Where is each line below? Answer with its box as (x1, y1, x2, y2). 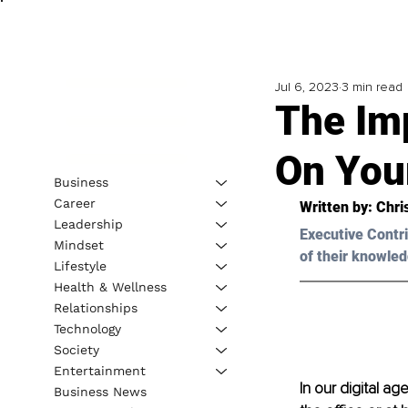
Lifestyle (53, 258, 107, 273)
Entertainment (53, 362, 146, 378)
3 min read (341, 79, 403, 96)
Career (53, 195, 96, 210)
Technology (53, 321, 121, 336)
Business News (53, 383, 147, 399)
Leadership (53, 216, 123, 231)
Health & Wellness (53, 279, 167, 294)
